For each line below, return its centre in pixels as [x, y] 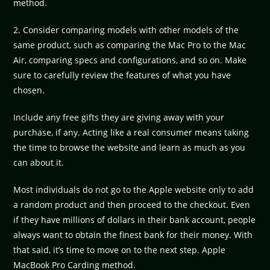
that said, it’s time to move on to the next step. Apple [120, 250]
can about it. [39, 162]
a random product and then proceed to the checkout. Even [132, 204]
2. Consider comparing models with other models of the [126, 30]
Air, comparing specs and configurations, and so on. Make [130, 60]
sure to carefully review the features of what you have [122, 75]
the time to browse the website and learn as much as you [130, 147]
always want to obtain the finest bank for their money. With [133, 234]
